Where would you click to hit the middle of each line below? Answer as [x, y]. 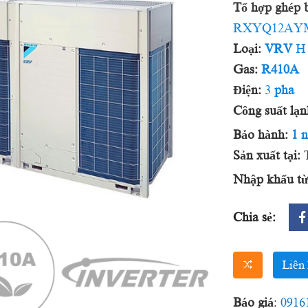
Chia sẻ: [254, 217]
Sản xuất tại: [266, 155]
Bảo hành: [260, 135]
